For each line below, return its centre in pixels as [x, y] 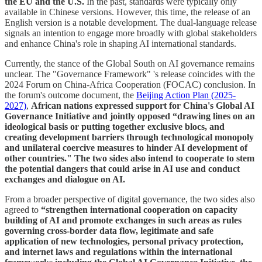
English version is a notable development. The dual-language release [131, 22]
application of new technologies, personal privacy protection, [124, 241]
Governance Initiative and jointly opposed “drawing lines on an [130, 116]
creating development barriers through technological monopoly [129, 137]
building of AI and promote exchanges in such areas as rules [123, 220]
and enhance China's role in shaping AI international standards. [120, 43]
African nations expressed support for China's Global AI [143, 105]
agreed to [23, 209]
